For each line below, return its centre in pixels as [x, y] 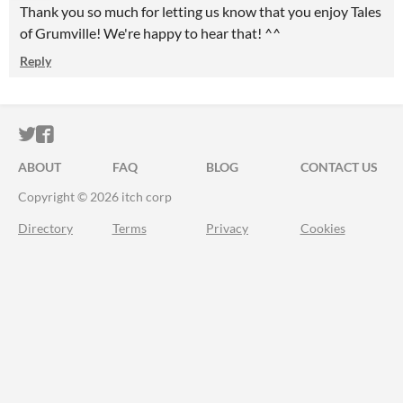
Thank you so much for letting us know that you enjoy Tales [201, 11]
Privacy [227, 228]
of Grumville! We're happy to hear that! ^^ [150, 33]
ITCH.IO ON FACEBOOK [151, 134]
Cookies [322, 228]
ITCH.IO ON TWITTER [124, 134]
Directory [45, 228]
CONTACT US [339, 167]
